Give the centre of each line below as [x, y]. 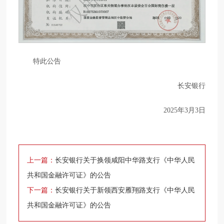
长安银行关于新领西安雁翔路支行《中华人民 [125, 190]
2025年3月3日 [184, 110]
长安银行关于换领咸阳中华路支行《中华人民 [125, 160]
